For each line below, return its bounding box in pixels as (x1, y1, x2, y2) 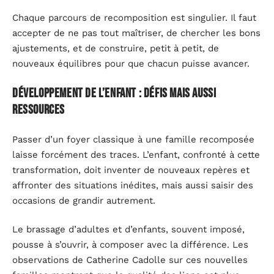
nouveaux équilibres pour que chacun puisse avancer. (12, 57, 250, 69)
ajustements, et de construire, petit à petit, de (12, 42, 219, 54)
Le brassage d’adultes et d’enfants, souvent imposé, (12, 224, 245, 235)
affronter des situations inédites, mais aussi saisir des (12, 179, 253, 191)
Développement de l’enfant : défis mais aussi (12, 86, 217, 102)
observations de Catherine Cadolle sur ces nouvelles (12, 254, 248, 266)
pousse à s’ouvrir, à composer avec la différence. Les (12, 239, 248, 251)
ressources (12, 102, 65, 118)
